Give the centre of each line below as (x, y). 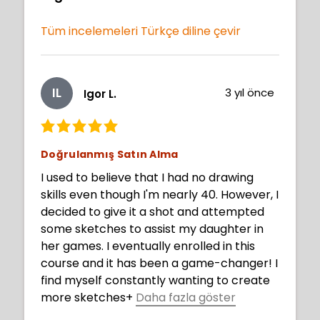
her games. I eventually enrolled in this (148, 246)
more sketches (83, 297)
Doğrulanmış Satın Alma (110, 154)
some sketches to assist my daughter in (152, 229)
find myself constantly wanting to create (155, 280)
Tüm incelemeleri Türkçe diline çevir (141, 31)
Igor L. (100, 94)
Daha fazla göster (186, 297)
